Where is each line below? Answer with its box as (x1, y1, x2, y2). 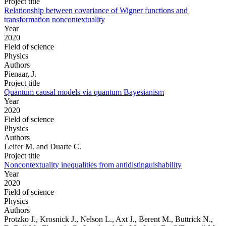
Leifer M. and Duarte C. (4, 142, 81, 151)
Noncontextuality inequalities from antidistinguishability (4, 160, 182, 169)
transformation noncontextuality (4, 15, 105, 24)
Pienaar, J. (4, 69, 36, 78)
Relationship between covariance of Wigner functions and (4, 6, 188, 15)
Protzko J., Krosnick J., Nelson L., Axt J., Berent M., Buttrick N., (4, 214, 213, 223)
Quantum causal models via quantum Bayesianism (4, 87, 164, 96)
